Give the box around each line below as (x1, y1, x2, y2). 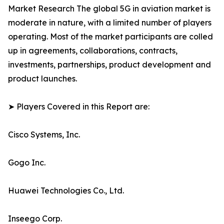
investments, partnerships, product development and (8, 59, 211, 70)
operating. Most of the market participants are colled (8, 31, 213, 42)
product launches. (8, 73, 77, 84)
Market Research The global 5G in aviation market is (8, 3, 210, 14)
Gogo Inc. (8, 157, 45, 168)
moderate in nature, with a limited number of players (8, 17, 211, 28)
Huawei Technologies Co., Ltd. (8, 185, 124, 196)
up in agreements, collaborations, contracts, (8, 45, 177, 56)
